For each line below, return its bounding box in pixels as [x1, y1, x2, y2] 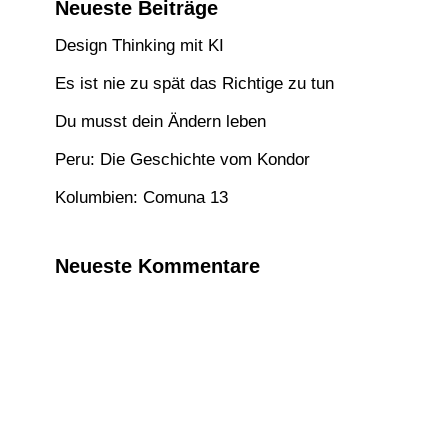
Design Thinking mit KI [55, 36, 224, 55]
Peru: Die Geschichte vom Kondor [55, 150, 310, 169]
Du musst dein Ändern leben [55, 112, 266, 131]
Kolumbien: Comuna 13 [55, 188, 228, 207]
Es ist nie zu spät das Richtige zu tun [55, 74, 334, 93]
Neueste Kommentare [55, 255, 260, 277]
